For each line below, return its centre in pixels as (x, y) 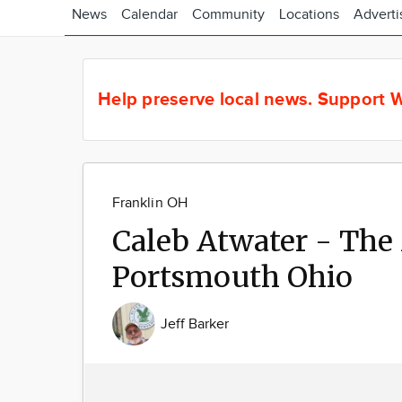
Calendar (149, 15)
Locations (309, 15)
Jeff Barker (195, 324)
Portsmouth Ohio (233, 277)
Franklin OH (150, 203)
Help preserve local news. (208, 99)
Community (228, 15)
